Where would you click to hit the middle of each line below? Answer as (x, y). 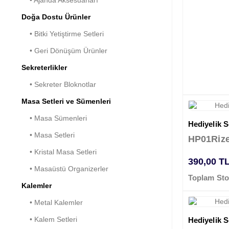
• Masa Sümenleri (54, 118)
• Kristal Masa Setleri (59, 152)
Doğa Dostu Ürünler (56, 17)
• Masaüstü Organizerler (65, 169)
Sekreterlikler (44, 68)
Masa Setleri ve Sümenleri (66, 101)
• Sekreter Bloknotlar (59, 85)
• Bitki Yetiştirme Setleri (63, 34)
